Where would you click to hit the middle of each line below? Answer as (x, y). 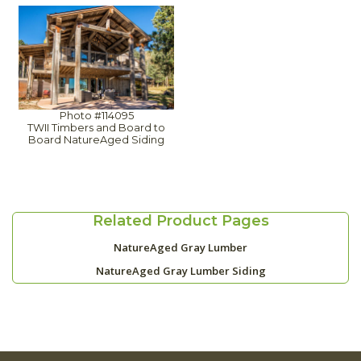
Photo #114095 (96, 115)
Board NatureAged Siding (96, 139)
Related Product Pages (180, 220)
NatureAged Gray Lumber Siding (180, 270)
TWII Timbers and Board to (96, 127)
